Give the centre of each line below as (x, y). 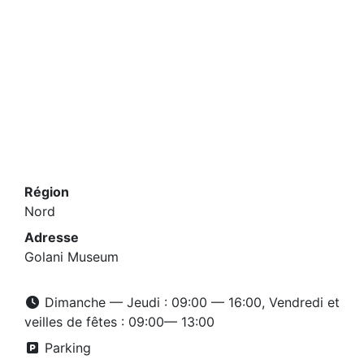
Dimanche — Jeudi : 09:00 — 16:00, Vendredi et (190, 302)
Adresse (52, 237)
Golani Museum (71, 257)
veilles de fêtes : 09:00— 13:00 (119, 322)
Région (47, 192)
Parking (66, 348)
